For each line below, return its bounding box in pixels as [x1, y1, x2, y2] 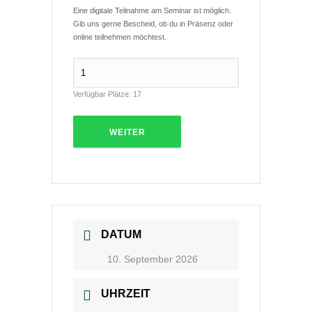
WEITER [109, 127, 146, 137]
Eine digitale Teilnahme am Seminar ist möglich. [73, 6, 231, 15]
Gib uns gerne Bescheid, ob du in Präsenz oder [73, 19, 233, 28]
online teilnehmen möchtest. [73, 32, 166, 41]
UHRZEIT [101, 288, 150, 300]
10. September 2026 [107, 253, 198, 265]
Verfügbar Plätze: [73, 89, 133, 98]
